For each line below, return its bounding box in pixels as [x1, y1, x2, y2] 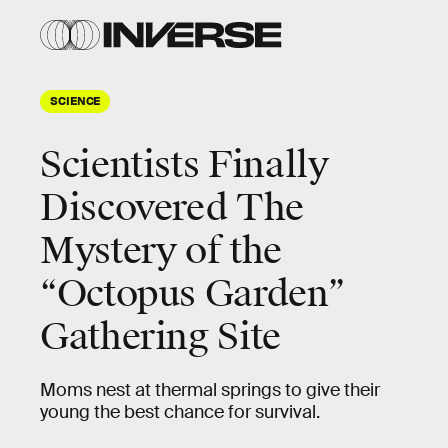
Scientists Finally [40, 142, 329, 188]
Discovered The [40, 185, 304, 231]
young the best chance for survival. [40, 401, 320, 423]
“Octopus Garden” [40, 271, 346, 317]
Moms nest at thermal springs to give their [40, 379, 380, 401]
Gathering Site [40, 314, 281, 360]
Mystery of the [40, 228, 282, 274]
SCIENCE [50, 93, 101, 107]
